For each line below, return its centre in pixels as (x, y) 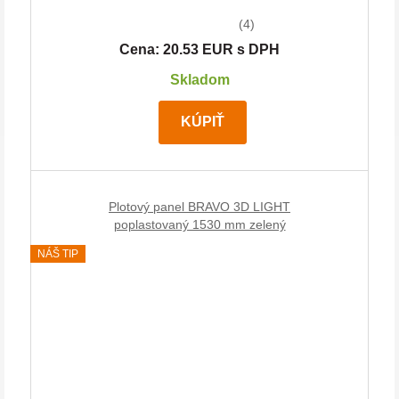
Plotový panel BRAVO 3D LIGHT (199, 207)
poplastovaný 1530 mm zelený (199, 225)
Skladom (199, 80)
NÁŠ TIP (58, 254)
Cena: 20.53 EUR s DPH (199, 50)
